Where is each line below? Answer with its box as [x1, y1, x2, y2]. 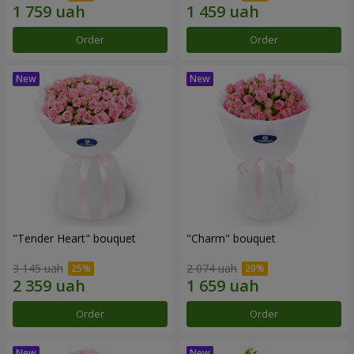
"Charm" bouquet [186, 230, 276, 246]
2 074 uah [186, 261, 237, 277]
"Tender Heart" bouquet [13, 230, 136, 246]
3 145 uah [13, 261, 63, 277]
